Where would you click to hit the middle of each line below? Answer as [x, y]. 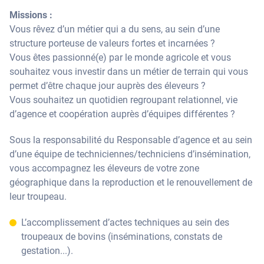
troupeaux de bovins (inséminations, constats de [122, 237]
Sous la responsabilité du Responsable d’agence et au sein [131, 140]
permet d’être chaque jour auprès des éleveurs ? [108, 86]
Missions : [31, 15]
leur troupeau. [38, 197]
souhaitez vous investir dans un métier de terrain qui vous [129, 72]
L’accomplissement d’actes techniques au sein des [125, 222]
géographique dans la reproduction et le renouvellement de [131, 182]
